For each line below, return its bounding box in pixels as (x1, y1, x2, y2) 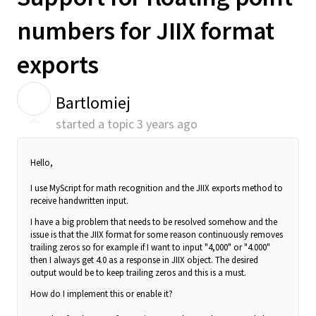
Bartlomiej (56, 92, 130, 114)
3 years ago (137, 116, 197, 132)
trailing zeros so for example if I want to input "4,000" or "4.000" (30, 241, 270, 254)
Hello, (30, 157, 53, 169)
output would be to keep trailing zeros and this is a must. (30, 267, 248, 279)
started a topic (56, 116, 137, 132)
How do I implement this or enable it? (30, 288, 173, 300)
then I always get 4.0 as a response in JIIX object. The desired (30, 254, 258, 267)
